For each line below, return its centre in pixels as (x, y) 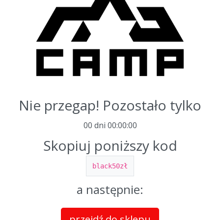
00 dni (94, 125)
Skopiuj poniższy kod (110, 146)
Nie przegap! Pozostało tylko (110, 105)
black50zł (110, 166)
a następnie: (110, 190)
